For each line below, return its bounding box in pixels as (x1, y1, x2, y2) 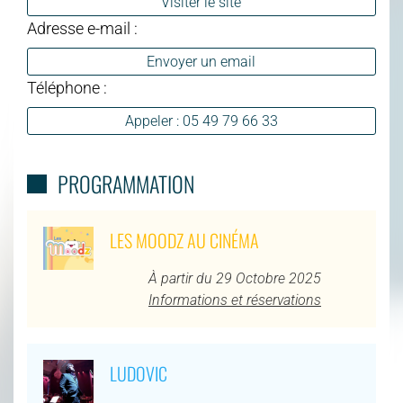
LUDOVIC (109, 360, 167, 388)
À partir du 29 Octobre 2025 (148, 270, 321, 288)
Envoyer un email (147, 53, 256, 70)
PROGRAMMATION (57, 167, 194, 201)
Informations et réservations (148, 291, 321, 309)
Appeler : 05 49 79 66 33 (124, 112, 278, 130)
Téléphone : (27, 78, 107, 97)
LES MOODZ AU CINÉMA (109, 227, 259, 255)
